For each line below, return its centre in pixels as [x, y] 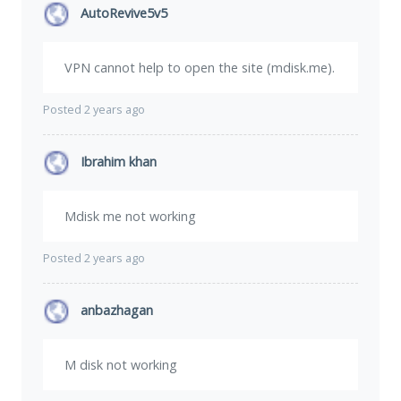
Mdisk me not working [130, 217]
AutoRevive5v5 [124, 13]
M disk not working [121, 365]
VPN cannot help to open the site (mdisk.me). [200, 68]
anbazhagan [117, 311]
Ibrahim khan [119, 162]
